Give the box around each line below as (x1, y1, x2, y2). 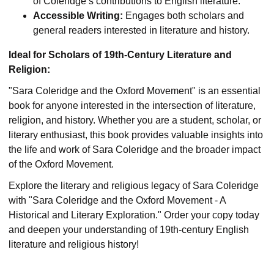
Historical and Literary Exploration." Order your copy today (9, 209, 259, 220)
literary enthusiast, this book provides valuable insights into (9, 129, 263, 140)
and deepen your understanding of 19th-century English (9, 224, 249, 235)
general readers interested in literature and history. (33, 24, 250, 35)
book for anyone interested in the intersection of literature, (9, 100, 256, 111)
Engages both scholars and (123, 10, 244, 21)
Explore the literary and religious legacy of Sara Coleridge (9, 180, 259, 191)
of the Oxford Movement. (9, 158, 114, 169)
